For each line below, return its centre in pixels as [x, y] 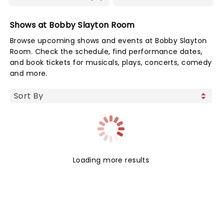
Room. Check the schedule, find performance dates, [106, 52]
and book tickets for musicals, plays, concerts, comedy [111, 62]
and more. [29, 73]
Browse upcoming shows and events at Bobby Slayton [109, 41]
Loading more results [111, 160]
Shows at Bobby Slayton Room [72, 25]
